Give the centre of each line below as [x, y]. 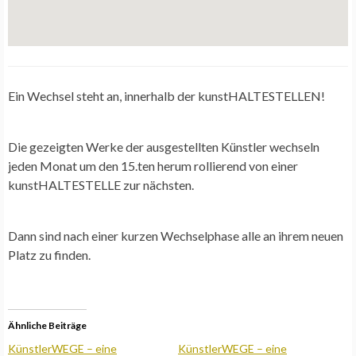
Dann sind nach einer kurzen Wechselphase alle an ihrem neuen [176, 236]
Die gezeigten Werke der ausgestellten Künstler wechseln [164, 147]
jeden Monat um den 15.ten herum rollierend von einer [153, 166]
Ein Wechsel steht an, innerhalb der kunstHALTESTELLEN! [166, 96]
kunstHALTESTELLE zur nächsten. [101, 185]
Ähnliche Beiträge [47, 326]
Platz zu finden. [49, 255]
